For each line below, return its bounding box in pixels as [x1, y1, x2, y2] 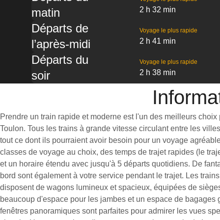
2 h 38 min [139, 68, 176, 77]
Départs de [31, 22, 88, 35]
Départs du [31, 53, 88, 66]
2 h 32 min [139, 5, 176, 14]
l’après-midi [31, 37, 90, 51]
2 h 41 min [139, 37, 176, 45]
